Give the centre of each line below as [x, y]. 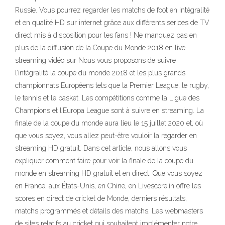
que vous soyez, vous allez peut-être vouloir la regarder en [106, 136]
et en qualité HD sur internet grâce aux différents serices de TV [112, 23]
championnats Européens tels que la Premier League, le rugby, [112, 85]
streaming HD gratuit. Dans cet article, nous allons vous [101, 148]
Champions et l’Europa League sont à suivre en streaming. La [109, 110]
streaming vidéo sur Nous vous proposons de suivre [95, 60]
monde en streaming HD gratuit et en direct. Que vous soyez [109, 173]
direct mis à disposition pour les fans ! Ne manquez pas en [106, 35]
